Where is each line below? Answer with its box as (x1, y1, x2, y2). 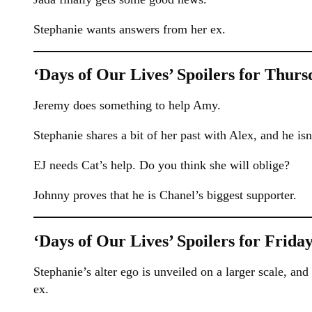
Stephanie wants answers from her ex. (33, 22, 226, 36)
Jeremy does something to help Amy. (33, 98, 221, 113)
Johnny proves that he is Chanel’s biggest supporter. (33, 188, 297, 203)
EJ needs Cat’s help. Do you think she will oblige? (33, 158, 290, 173)
